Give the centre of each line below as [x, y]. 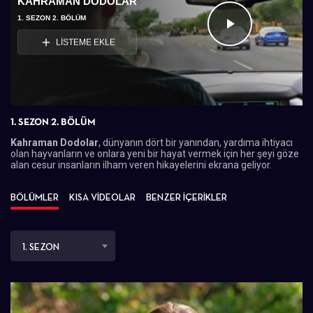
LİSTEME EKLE [85, 42]
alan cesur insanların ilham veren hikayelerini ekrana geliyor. [141, 165]
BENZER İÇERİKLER [187, 197]
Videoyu [268, 44]
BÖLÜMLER [35, 197]
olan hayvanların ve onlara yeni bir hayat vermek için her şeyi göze [155, 154]
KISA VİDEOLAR [102, 197]
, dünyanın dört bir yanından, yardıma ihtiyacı [196, 143]
